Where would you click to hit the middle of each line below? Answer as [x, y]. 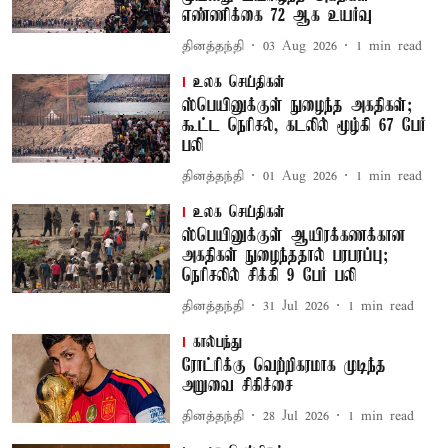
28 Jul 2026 [295, 416]
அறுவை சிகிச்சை [237, 386]
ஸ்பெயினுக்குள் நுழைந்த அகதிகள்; [296, 106]
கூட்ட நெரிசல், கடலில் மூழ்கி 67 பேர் [303, 126]
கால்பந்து [217, 343]
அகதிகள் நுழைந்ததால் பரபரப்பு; [284, 256]
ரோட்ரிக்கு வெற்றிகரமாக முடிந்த [283, 366]
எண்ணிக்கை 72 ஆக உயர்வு [276, 16]
